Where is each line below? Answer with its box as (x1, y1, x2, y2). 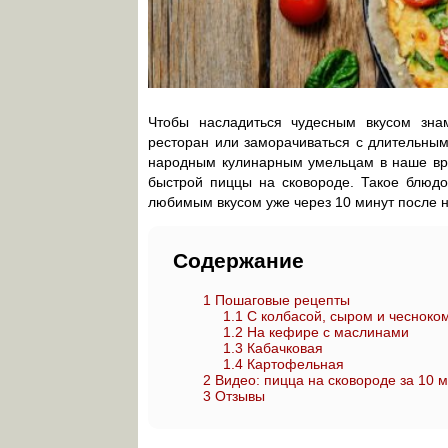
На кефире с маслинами (243, 324, 409, 340)
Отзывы (211, 388, 265, 404)
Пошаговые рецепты (211, 292, 350, 308)
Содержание (173, 249, 304, 272)
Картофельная (243, 356, 344, 372)
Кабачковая (243, 340, 323, 356)
